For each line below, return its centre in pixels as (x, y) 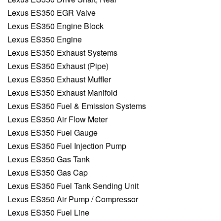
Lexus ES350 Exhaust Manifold (62, 93)
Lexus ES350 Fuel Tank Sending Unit (73, 186)
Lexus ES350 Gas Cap (48, 173)
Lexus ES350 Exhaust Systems (62, 53)
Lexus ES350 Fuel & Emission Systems (77, 106)
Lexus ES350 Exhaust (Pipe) (58, 66)
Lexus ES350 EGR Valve (52, 13)
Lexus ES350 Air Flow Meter (57, 119)
